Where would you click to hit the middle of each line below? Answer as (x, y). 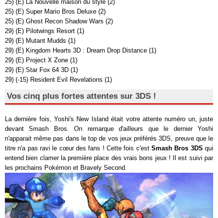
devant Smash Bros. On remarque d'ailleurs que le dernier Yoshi (109, 129)
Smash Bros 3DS (176, 148)
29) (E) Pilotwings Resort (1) (45, 31)
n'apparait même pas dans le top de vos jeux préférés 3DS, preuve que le (109, 139)
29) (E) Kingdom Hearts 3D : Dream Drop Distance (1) (81, 51)
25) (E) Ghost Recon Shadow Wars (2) (59, 21)
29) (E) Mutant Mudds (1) (40, 41)
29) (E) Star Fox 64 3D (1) (41, 70)
